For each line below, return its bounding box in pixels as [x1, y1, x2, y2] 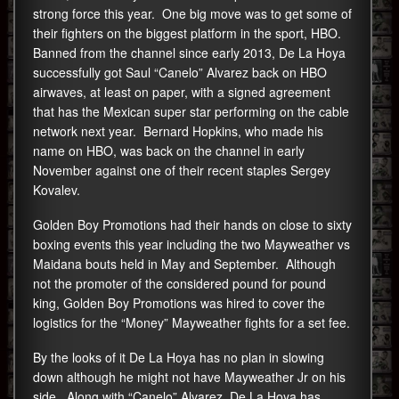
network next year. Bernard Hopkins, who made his [33, 121, 323, 140]
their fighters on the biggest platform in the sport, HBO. [33, 23, 345, 42]
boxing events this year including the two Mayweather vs [33, 234, 350, 253]
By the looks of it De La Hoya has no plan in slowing [33, 347, 324, 366]
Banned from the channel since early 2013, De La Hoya [33, 43, 346, 61]
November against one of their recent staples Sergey [33, 160, 330, 179]
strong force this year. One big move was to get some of [33, 4, 352, 22]
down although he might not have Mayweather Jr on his [33, 367, 346, 386]
